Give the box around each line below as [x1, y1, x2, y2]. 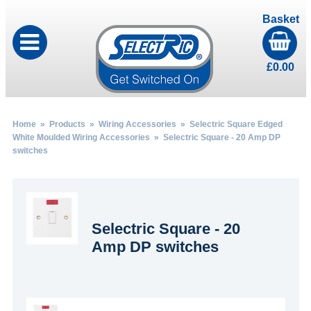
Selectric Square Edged [189, 119, 283, 129]
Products [49, 119, 85, 129]
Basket [262, 13, 299, 25]
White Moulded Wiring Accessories [12, 133, 150, 142]
